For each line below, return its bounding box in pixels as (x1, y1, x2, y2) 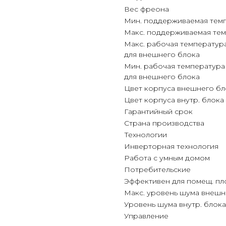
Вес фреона (124, 5, 169, 14)
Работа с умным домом (124, 153, 210, 162)
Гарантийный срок (124, 107, 193, 116)
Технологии (124, 130, 167, 139)
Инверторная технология (124, 142, 218, 151)
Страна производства (124, 119, 204, 128)
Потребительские (124, 165, 191, 174)
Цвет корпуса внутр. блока (124, 95, 224, 104)
